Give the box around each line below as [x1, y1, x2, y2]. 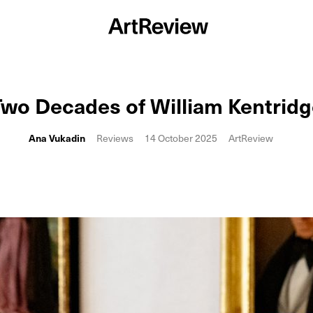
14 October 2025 [145, 131, 217, 145]
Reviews [96, 131, 133, 145]
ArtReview [228, 131, 273, 145]
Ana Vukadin [29, 131, 85, 145]
